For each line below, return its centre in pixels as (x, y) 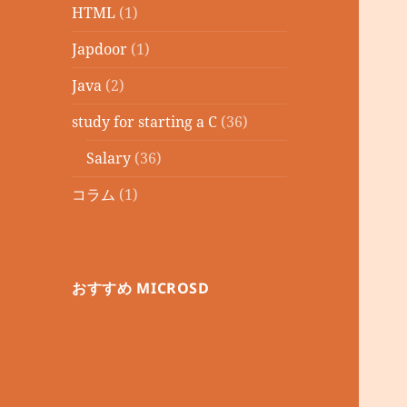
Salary (109, 159)
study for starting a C (145, 122)
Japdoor (100, 50)
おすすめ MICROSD (141, 288)
